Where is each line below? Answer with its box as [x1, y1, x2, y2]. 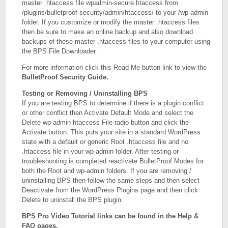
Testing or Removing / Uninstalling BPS [22, 90, 148, 97]
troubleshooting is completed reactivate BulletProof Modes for [22, 157, 204, 165]
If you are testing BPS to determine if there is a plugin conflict [22, 99, 205, 107]
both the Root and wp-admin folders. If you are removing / [22, 167, 192, 175]
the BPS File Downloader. [22, 47, 98, 55]
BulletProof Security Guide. [22, 73, 109, 81]
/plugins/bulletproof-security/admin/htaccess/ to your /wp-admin [22, 9, 209, 16]
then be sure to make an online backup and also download [22, 28, 193, 36]
